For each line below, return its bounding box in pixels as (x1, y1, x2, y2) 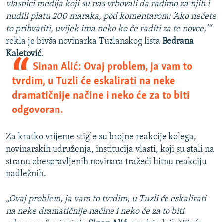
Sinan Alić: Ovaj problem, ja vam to (32, 61, 192, 73)
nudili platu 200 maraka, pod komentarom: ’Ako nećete (6, 12, 216, 22)
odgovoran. (12, 105, 63, 116)
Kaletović (6, 49, 41, 59)
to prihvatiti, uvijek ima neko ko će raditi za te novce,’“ (6, 24, 211, 34)
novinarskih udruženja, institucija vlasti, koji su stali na (6, 145, 214, 155)
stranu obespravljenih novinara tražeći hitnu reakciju (6, 157, 207, 167)
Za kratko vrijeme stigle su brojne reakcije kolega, (6, 132, 196, 142)
